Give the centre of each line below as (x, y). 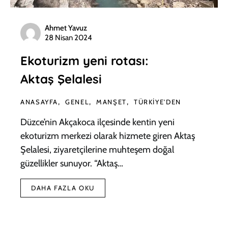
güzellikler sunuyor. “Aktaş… (72, 164)
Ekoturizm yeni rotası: (84, 61)
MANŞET (111, 102)
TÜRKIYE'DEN (157, 102)
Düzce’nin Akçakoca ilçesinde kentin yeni (97, 122)
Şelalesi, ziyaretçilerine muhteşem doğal (97, 150)
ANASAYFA (39, 102)
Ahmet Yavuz (66, 28)
